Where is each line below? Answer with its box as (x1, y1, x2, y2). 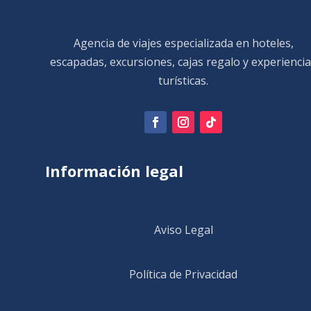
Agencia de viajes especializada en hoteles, (73, 35, 294, 51)
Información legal (45, 160, 183, 181)
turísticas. (158, 72, 208, 88)
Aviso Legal (153, 221, 213, 237)
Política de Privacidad (129, 266, 237, 282)
